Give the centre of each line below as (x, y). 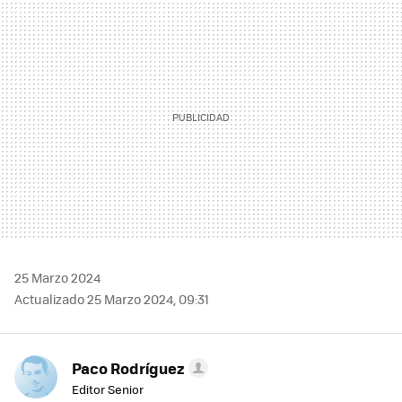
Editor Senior (108, 389)
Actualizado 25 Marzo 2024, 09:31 (112, 299)
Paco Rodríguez (128, 368)
